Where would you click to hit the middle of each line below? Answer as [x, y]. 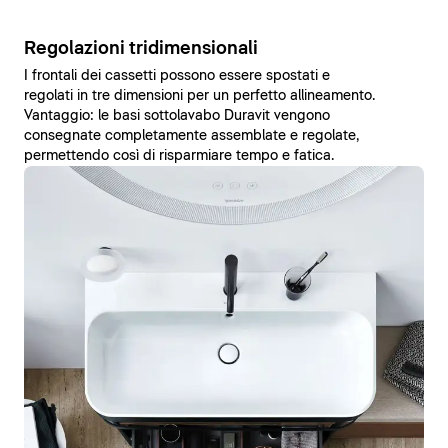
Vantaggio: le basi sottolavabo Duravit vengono [177, 115]
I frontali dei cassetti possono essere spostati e [177, 75]
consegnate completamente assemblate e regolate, [191, 135]
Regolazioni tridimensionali [141, 48]
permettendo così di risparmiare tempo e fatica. [179, 155]
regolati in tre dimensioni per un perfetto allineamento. [199, 95]
